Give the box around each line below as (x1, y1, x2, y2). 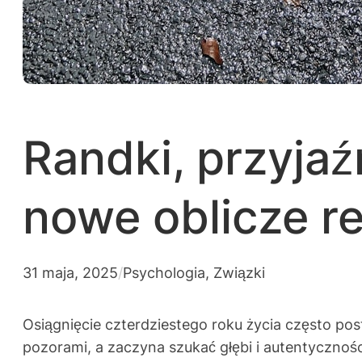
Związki (213, 263, 265, 282)
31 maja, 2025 (23, 263, 118, 282)
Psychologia (123, 263, 205, 282)
